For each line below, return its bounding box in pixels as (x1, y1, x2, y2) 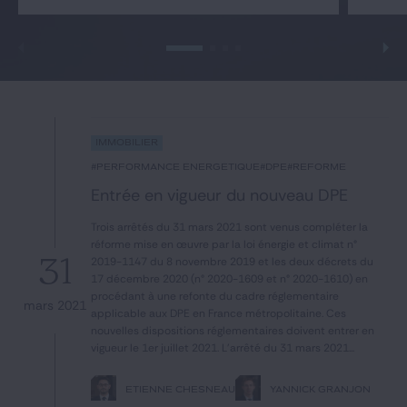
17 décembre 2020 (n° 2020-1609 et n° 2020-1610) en (91, 272, 368, 286)
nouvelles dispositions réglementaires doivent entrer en (91, 323, 374, 338)
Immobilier (95, 138, 158, 147)
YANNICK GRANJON (270, 385, 371, 394)
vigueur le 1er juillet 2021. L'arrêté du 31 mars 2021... (91, 341, 354, 355)
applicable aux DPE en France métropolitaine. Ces (91, 306, 346, 321)
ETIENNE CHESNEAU (125, 385, 235, 394)
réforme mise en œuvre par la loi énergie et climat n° (91, 237, 357, 252)
